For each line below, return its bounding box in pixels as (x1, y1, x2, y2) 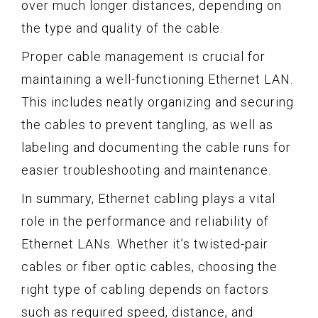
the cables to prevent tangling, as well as (21, 116, 273, 132)
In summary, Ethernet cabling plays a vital (21, 190, 275, 206)
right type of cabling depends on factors (21, 281, 269, 297)
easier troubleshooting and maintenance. (21, 162, 271, 177)
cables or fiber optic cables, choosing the (21, 258, 278, 274)
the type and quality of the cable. (21, 20, 223, 35)
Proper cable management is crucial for (21, 48, 265, 64)
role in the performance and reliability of (21, 213, 269, 229)
